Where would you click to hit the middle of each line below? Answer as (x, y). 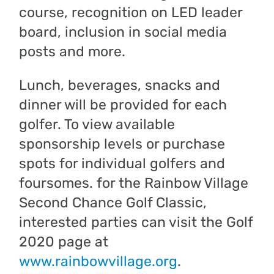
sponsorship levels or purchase (122, 143)
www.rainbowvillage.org (98, 261)
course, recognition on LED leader (131, 12)
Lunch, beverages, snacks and (120, 85)
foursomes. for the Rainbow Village (134, 183)
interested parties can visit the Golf (136, 222)
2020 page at (64, 241)
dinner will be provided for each (123, 104)
